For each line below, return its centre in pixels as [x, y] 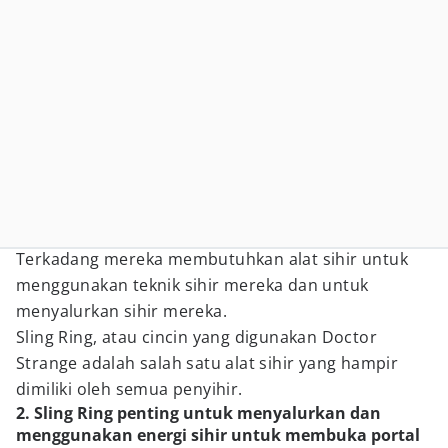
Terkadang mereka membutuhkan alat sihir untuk [212, 259]
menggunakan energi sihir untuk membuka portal [218, 435]
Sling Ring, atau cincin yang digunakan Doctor [196, 337]
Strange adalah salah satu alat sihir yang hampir [207, 363]
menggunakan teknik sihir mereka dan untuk [192, 285]
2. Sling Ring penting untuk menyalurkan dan [198, 413]
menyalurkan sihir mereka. [121, 311]
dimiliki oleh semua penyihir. [129, 389]
